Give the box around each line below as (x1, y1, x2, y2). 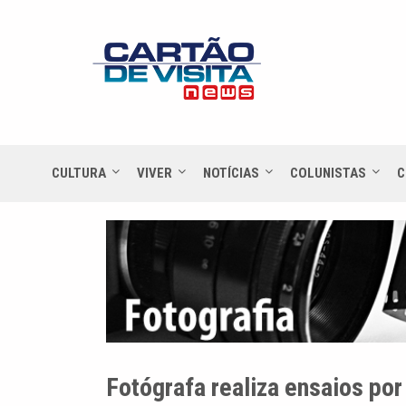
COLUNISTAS (290, 164, 366, 181)
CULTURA (52, 164, 106, 181)
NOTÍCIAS (203, 164, 259, 181)
